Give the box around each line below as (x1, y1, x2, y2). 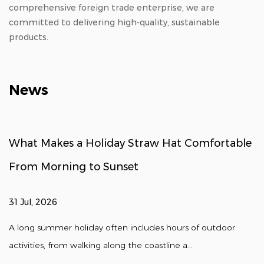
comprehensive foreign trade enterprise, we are (9, 2, 214, 13)
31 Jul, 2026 (9, 196, 57, 207)
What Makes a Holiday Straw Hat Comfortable (9, 136, 252, 150)
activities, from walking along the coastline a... (9, 239, 193, 250)
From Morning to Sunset (9, 160, 138, 173)
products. (9, 31, 48, 42)
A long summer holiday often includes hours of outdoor (9, 222, 235, 233)
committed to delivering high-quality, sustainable (9, 16, 220, 28)
